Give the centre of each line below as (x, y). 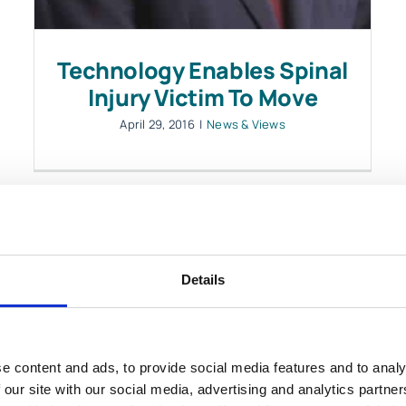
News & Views (246, 124)
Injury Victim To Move (203, 97)
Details (203, 279)
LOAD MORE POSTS (203, 328)
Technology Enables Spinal (203, 70)
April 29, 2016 (157, 124)
